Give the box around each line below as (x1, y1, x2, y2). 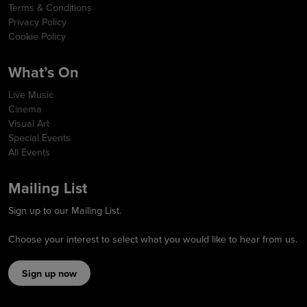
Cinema (8, 101, 42, 116)
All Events (8, 145, 50, 160)
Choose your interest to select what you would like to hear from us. (8, 232, 297, 247)
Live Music (8, 87, 53, 102)
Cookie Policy (8, 29, 66, 44)
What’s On (8, 62, 79, 84)
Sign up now (22, 266, 77, 281)
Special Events (8, 130, 71, 145)
